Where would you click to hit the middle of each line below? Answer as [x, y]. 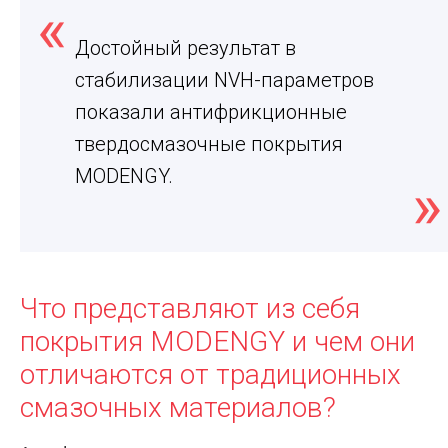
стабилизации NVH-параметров [224, 80]
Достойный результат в [185, 48]
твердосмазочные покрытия [209, 144]
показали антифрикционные [211, 112]
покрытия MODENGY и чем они [218, 342]
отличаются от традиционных [211, 375]
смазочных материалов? [178, 408]
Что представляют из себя [190, 309]
